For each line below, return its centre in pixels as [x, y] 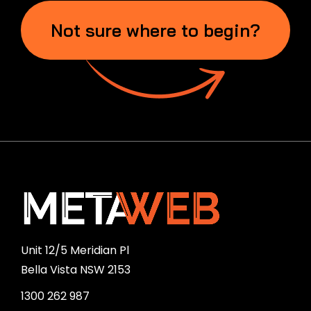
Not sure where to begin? [155, 30]
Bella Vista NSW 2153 [76, 269]
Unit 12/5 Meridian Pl [75, 250]
